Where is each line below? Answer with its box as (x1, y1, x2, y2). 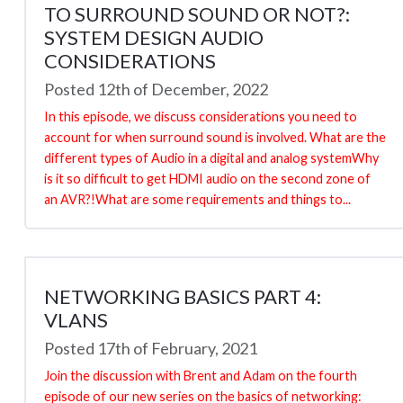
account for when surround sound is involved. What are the (44, 129, 386, 145)
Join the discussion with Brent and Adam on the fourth (44, 367, 357, 383)
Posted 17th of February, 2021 (44, 337, 257, 358)
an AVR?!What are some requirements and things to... (44, 191, 351, 207)
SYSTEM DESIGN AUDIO (44, 24, 264, 49)
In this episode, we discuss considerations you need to (44, 108, 357, 124)
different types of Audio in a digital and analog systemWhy (44, 149, 379, 166)
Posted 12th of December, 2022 (44, 78, 268, 99)
